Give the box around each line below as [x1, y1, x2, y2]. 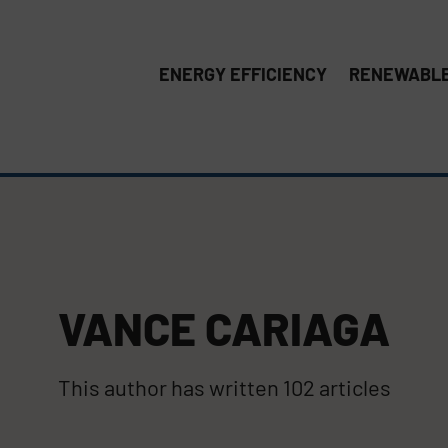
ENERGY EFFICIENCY [159, 62, 327, 85]
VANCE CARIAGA [58, 300, 390, 355]
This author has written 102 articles [57, 373, 391, 400]
